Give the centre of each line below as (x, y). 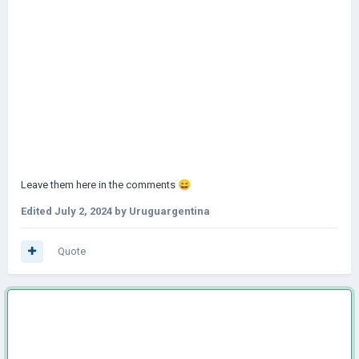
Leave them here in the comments (99, 185)
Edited (38, 211)
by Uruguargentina (161, 211)
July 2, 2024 (83, 211)
